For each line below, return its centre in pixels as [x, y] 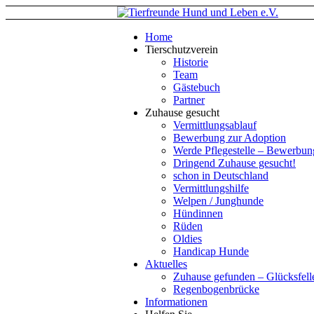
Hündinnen [198, 213]
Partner [189, 100]
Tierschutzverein [182, 49]
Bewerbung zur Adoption [230, 138]
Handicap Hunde [211, 251]
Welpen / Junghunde [218, 201]
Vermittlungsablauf [215, 125]
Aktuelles [166, 264]
